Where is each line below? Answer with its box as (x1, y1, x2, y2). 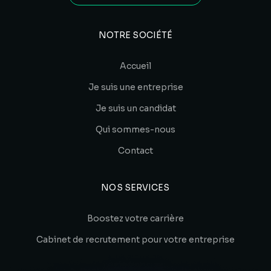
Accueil (120, 60, 151, 71)
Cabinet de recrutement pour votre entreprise (36, 233, 235, 245)
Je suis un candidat (95, 102, 176, 114)
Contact (118, 145, 153, 156)
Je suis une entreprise (88, 81, 183, 93)
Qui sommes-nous (96, 123, 175, 135)
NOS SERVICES (101, 181, 170, 193)
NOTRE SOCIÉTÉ (98, 29, 173, 41)
